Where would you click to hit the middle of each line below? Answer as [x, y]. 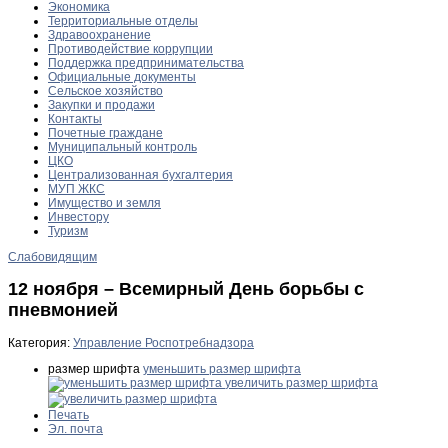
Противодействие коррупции [130, 48]
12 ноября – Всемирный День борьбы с [186, 288]
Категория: [40, 342]
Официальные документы [122, 76]
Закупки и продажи [101, 104]
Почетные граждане [105, 132]
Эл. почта [75, 428]
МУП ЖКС [76, 188]
